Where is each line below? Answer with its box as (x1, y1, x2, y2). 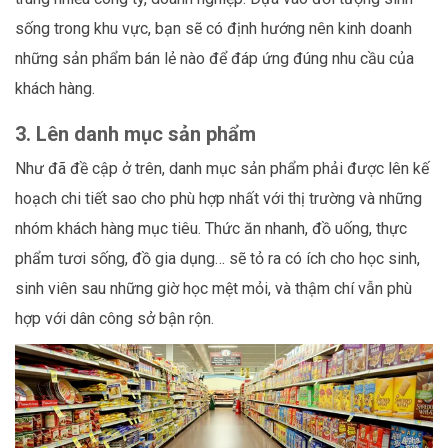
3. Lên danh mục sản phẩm (15, 121, 256, 146)
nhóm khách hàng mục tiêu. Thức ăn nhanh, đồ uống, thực (15, 218, 407, 238)
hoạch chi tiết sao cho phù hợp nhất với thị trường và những (15, 188, 422, 208)
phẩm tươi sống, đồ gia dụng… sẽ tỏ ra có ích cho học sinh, (15, 248, 420, 268)
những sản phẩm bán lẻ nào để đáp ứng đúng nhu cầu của (15, 48, 414, 68)
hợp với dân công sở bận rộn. (15, 308, 214, 328)
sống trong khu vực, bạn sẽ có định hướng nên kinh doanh (15, 18, 412, 38)
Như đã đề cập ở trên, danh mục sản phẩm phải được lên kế (15, 158, 429, 178)
